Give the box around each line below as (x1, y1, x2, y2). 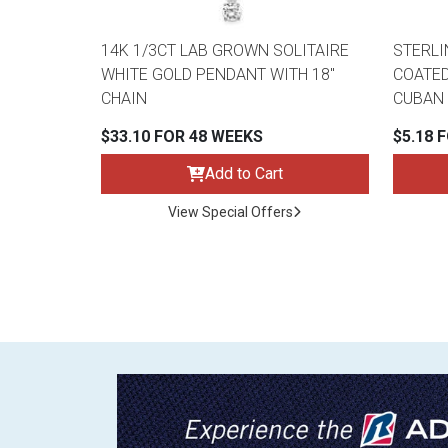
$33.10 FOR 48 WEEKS (101, 127, 263, 147)
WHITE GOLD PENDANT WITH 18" (101, 65, 335, 85)
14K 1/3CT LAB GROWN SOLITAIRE (101, 41, 349, 61)
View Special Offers (168, 204, 294, 221)
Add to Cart (204, 164, 283, 184)
